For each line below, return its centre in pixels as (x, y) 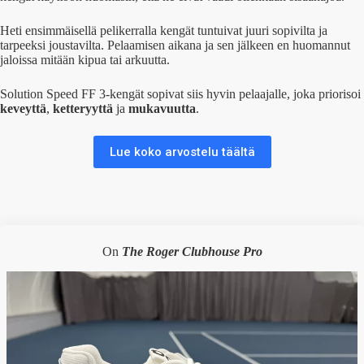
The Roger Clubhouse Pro (192, 251)
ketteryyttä (83, 108)
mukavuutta (162, 108)
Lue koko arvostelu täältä (182, 152)
